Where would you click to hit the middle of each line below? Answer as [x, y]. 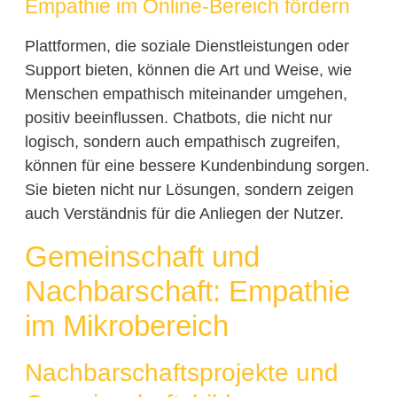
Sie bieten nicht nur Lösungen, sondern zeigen [189, 190]
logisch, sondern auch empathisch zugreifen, [182, 142]
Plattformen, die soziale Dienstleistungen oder [187, 47]
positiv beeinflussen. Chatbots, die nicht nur [178, 118]
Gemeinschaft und [142, 256]
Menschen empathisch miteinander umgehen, [186, 94]
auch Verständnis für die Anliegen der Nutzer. [184, 214]
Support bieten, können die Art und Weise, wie [188, 70]
